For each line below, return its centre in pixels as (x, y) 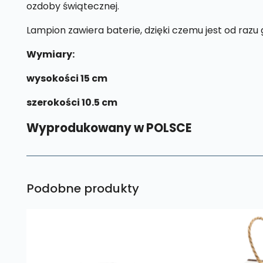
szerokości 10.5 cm (73, 102)
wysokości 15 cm (67, 78)
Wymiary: (50, 54)
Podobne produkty (82, 188)
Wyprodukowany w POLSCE (109, 128)
